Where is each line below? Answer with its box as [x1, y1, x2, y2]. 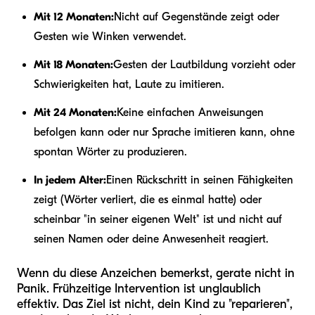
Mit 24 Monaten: [34, 105, 117, 119]
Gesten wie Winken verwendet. [34, 30, 186, 43]
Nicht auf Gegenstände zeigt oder [114, 10, 279, 23]
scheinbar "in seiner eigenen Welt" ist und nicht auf [34, 212, 282, 226]
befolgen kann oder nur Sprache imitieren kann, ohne [34, 125, 295, 139]
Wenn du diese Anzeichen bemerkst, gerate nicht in [17, 265, 295, 281]
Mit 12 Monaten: [34, 10, 114, 23]
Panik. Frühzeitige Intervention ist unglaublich [17, 281, 261, 296]
